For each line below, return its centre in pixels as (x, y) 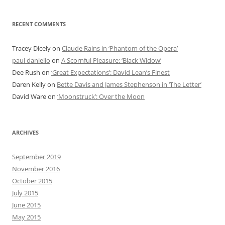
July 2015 (25, 193)
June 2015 (26, 205)
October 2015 (32, 181)
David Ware (29, 96)
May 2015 (26, 217)
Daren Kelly (29, 84)
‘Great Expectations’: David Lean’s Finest (110, 72)
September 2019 (36, 156)
